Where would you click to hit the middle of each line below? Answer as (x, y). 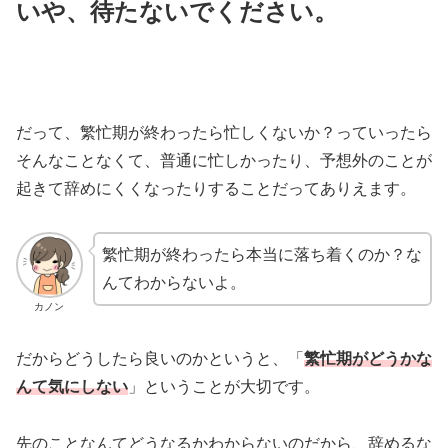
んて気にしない (72, 386)
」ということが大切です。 (224, 386)
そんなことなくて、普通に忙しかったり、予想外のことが (224, 160)
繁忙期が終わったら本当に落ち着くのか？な (261, 254)
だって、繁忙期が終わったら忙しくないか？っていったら (224, 132)
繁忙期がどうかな (368, 358)
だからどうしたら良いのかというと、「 (160, 358)
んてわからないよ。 (173, 282)
